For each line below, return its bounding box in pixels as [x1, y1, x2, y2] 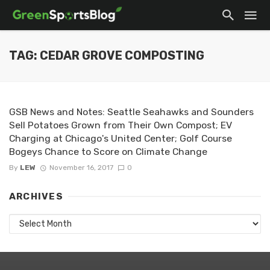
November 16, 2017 [49, 163, 113, 172]
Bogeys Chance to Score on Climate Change [9, 146, 207, 157]
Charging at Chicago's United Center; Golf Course [9, 133, 232, 144]
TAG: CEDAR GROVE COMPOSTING [9, 49, 204, 63]
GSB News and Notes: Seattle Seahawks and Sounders [9, 106, 254, 118]
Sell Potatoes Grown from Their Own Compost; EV [9, 119, 232, 131]
